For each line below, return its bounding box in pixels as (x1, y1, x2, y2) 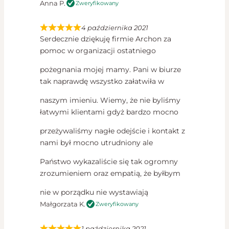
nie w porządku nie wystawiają (40, 188, 148, 197)
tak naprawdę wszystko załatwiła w (40, 77, 164, 86)
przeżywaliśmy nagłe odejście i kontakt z (40, 126, 185, 136)
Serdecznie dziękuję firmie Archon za (40, 34, 171, 44)
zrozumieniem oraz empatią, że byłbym (40, 169, 180, 178)
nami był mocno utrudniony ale (40, 138, 153, 148)
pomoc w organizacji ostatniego (40, 46, 156, 56)
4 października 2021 (81, 24, 149, 32)
